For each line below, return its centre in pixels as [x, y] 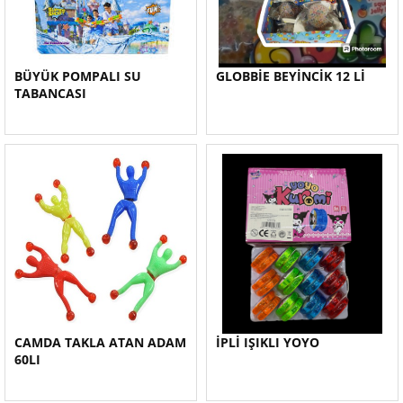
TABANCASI [50, 93]
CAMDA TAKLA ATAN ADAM [100, 342]
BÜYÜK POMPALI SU [78, 76]
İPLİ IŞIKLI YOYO [268, 342]
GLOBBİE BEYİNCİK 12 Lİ [291, 76]
